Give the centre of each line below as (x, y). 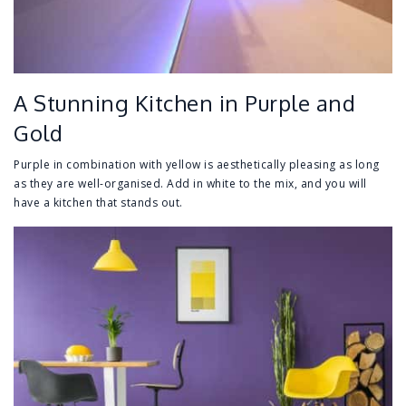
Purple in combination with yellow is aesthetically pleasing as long (197, 165)
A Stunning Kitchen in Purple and (184, 103)
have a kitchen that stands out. (98, 203)
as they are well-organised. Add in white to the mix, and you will (190, 184)
